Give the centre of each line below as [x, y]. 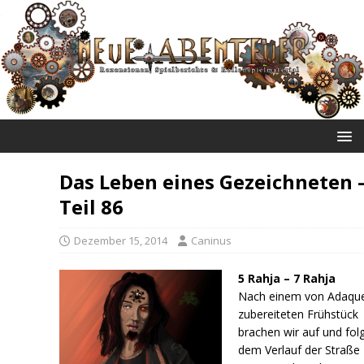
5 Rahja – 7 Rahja [287, 278]
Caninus [212, 240]
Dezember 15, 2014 [121, 240]
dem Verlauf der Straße [299, 349]
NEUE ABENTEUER [182, 132]
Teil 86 [92, 206]
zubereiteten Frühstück [299, 314]
